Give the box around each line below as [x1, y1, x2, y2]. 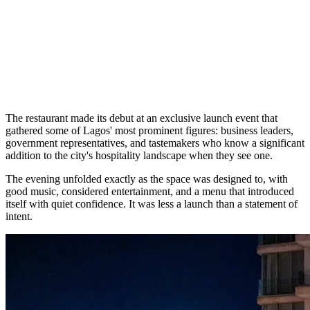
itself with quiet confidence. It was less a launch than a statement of [6, 197, 298, 210]
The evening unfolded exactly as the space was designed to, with [6, 172, 288, 185]
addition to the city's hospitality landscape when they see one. [6, 149, 273, 161]
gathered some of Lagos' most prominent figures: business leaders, [6, 124, 293, 136]
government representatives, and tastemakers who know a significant [6, 136, 304, 149]
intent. [6, 210, 33, 222]
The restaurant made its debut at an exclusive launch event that [6, 111, 277, 124]
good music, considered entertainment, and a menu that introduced [6, 185, 294, 197]
